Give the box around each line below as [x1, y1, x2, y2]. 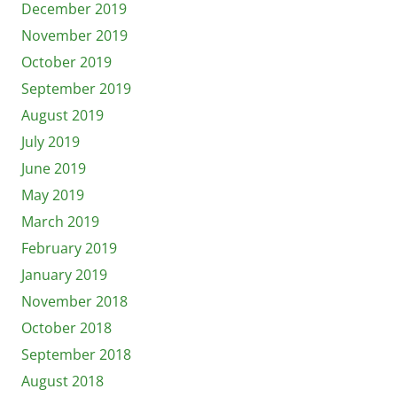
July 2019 [21, 131, 80, 152]
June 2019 [21, 158, 86, 178]
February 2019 [21, 237, 117, 258]
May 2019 [21, 184, 84, 205]
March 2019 [21, 211, 99, 231]
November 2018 [21, 291, 128, 311]
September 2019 [21, 78, 131, 98]
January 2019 [21, 264, 107, 284]
